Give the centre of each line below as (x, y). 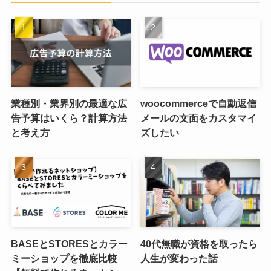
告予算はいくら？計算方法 (69, 118)
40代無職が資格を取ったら (199, 243)
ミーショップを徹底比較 (64, 258)
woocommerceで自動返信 (199, 104)
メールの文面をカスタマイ (199, 118)
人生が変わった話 (179, 258)
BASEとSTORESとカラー (69, 243)
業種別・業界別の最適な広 (69, 104)
